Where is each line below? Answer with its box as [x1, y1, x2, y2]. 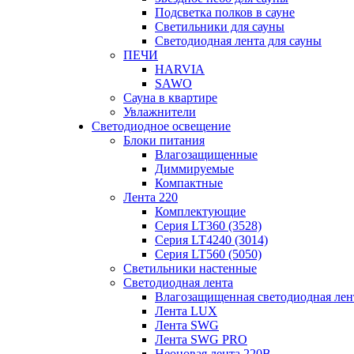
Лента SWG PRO [155, 333, 247, 347]
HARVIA [155, 62, 205, 77]
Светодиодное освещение [92, 119, 231, 134]
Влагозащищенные [155, 148, 258, 162]
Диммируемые [155, 162, 234, 176]
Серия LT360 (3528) [155, 219, 262, 233]
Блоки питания [123, 134, 205, 148]
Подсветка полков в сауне [155, 6, 295, 20]
